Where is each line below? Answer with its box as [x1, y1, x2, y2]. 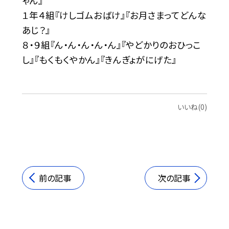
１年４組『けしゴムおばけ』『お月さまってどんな [21, 9, 207, 22]
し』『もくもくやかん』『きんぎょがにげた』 [21, 53, 176, 66]
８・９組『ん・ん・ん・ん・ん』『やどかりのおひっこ [21, 38, 201, 52]
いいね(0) [177, 101, 208, 112]
